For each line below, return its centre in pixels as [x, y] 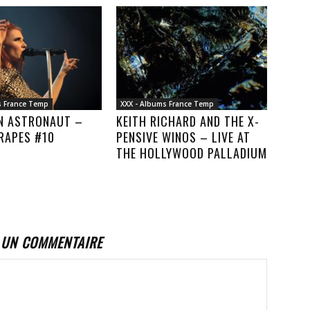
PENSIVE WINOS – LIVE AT [183, 137]
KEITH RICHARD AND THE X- [188, 121]
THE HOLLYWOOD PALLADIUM [192, 153]
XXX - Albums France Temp [167, 104]
